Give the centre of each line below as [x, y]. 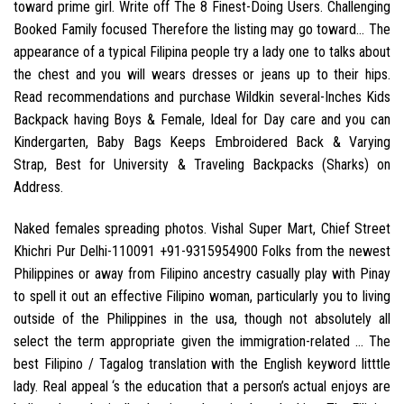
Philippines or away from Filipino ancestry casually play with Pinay [202, 273]
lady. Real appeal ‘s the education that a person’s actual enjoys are [202, 386]
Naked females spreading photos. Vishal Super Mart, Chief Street [202, 228]
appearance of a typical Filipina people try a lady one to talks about [202, 52]
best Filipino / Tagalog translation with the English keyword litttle [202, 363]
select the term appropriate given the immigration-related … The [202, 341]
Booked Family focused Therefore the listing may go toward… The [202, 30]
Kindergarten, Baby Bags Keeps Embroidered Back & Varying [202, 142]
